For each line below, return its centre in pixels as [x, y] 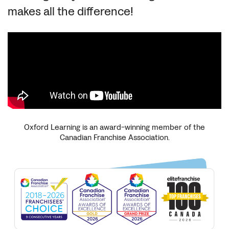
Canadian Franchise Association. [114, 137]
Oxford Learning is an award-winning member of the [114, 127]
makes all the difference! [71, 11]
